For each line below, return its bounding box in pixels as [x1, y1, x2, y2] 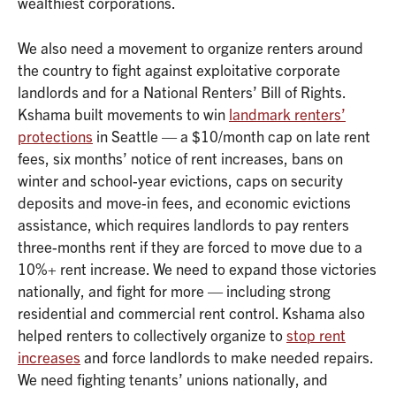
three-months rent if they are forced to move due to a [18, 236, 362, 255]
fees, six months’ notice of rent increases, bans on [18, 148, 343, 167]
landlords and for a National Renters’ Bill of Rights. [18, 81, 346, 101]
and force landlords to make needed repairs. [80, 346, 373, 366]
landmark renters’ [229, 103, 346, 123]
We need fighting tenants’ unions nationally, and [18, 369, 328, 388]
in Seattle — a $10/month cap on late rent [93, 126, 370, 145]
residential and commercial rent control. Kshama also [18, 302, 365, 322]
